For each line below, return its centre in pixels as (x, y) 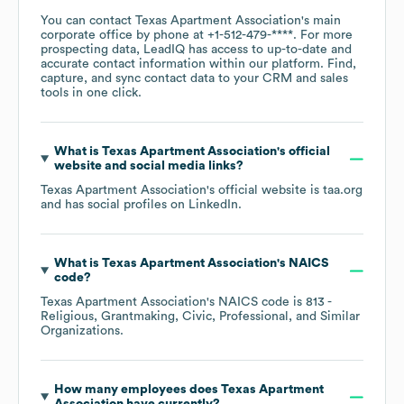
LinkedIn (213, 205)
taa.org (343, 191)
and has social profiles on (115, 205)
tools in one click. (91, 93)
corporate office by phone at (124, 36)
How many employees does (137, 390)
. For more (323, 36)
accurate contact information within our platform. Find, (198, 64)
